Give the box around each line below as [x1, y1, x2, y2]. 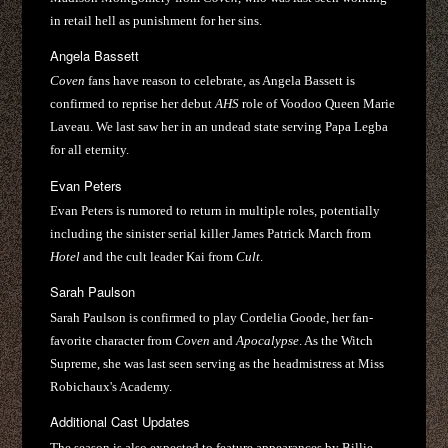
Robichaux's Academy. [50, 378, 173, 394]
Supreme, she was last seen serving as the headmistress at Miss [50, 355, 385, 371]
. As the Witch [299, 332, 374, 348]
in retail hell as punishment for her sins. [50, 12, 263, 28]
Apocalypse [236, 332, 300, 348]
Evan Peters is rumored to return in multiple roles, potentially [50, 203, 381, 219]
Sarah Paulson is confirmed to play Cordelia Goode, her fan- [50, 309, 374, 325]
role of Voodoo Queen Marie [239, 96, 396, 112]
